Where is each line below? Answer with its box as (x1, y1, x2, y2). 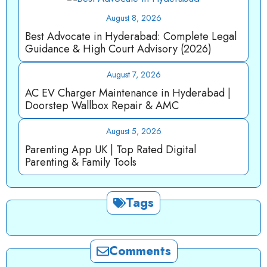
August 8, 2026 (105, 11, 162, 24)
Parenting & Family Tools (25, 154, 136, 170)
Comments (108, 241, 171, 260)
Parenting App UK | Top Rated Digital (25, 141, 196, 157)
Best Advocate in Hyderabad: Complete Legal (25, 28, 237, 44)
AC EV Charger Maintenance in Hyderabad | (25, 85, 231, 101)
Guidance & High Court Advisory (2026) (25, 41, 212, 57)
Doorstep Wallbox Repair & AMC (25, 97, 179, 113)
